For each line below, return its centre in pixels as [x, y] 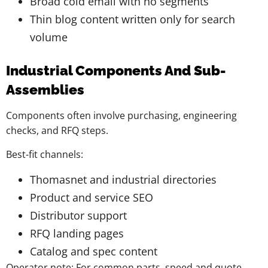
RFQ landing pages [77, 234]
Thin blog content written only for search [133, 19]
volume [49, 37]
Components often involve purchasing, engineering [121, 116]
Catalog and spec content [94, 252]
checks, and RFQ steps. [57, 131]
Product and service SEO [92, 198]
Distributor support [78, 216]
